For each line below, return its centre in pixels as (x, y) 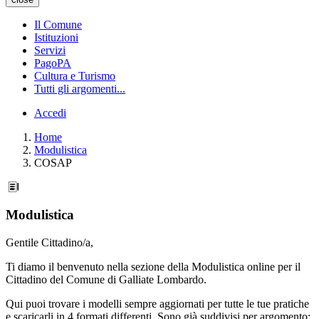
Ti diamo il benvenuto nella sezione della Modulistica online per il (153, 266)
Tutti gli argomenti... (80, 89)
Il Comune (58, 25)
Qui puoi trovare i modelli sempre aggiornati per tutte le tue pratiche (157, 303)
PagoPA (53, 63)
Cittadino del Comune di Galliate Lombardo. (106, 279)
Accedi (50, 113)
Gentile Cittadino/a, (49, 242)
